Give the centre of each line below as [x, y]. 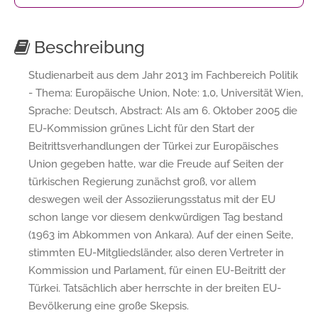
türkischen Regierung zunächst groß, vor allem [142, 181]
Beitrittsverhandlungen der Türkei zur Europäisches [153, 146]
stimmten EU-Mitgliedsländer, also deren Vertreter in [156, 252]
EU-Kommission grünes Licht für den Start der [141, 128]
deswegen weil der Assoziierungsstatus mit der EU [152, 199]
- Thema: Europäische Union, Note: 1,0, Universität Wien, [166, 93]
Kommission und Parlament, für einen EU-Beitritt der [157, 270]
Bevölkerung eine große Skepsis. [109, 306]
